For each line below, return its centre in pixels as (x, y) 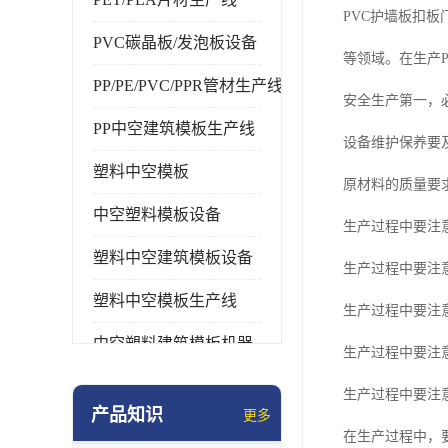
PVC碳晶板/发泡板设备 (175, 42)
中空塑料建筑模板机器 (173, 343)
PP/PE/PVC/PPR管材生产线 (188, 85)
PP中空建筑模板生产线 (174, 128)
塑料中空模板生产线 (165, 300)
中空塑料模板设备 (157, 214)
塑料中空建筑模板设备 (173, 257)
